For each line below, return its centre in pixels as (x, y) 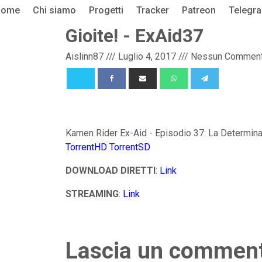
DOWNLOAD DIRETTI (111, 170)
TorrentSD (130, 147)
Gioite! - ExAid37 (135, 36)
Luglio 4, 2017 (147, 56)
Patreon (199, 10)
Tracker (152, 10)
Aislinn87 (85, 56)
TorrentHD (86, 147)
